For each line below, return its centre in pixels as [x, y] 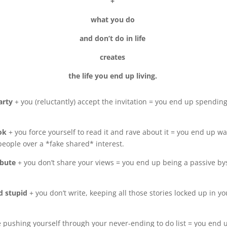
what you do [113, 20]
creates [113, 57]
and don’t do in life [113, 39]
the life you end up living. [113, 76]
